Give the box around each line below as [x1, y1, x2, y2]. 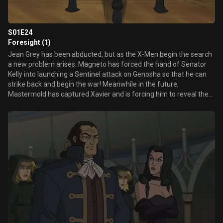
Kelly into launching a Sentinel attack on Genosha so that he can [8, 70, 207, 78]
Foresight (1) [8, 38, 51, 46]
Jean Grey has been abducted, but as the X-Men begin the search [8, 50, 212, 58]
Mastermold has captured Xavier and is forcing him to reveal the [8, 90, 209, 98]
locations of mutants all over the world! [8, 100, 129, 108]
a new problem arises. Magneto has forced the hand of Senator [8, 60, 207, 68]
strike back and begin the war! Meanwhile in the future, [8, 80, 179, 88]
